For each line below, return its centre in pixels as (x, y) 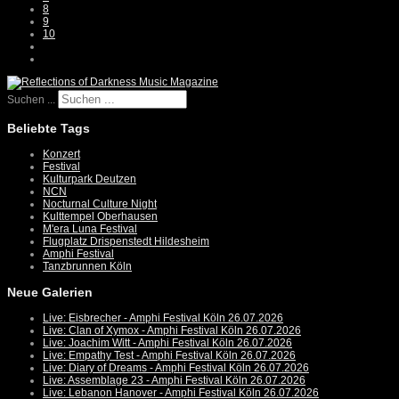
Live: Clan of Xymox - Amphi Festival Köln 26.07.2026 (172, 331)
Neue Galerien (50, 293)
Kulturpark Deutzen (90, 179)
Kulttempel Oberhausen (100, 217)
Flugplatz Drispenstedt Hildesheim (126, 242)
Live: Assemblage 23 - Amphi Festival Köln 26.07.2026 (174, 381)
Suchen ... (31, 100)
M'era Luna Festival (90, 229)
